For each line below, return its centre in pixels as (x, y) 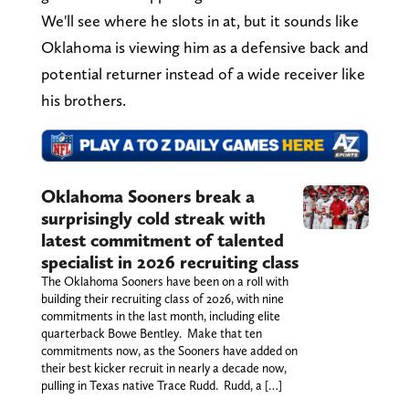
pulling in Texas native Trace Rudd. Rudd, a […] (161, 386)
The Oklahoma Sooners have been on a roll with (164, 282)
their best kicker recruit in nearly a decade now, (163, 368)
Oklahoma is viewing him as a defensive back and (204, 47)
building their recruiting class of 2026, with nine (162, 299)
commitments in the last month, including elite (160, 316)
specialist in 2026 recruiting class (169, 262)
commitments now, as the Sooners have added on (169, 351)
